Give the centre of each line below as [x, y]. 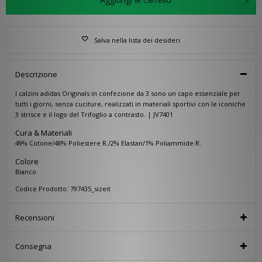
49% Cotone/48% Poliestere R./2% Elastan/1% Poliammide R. [108, 143]
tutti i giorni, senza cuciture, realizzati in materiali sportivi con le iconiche [130, 104]
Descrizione [36, 74]
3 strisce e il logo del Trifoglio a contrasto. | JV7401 [94, 114]
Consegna [33, 246]
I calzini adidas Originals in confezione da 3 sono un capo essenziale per [128, 93]
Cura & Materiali [44, 132]
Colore [27, 161]
